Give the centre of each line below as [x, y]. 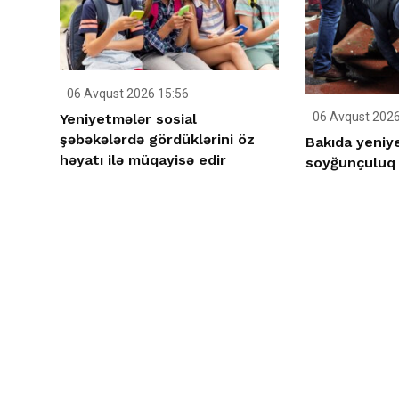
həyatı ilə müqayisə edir [143, 160]
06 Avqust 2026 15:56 [126, 94]
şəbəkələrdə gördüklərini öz [157, 140]
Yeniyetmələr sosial [128, 119]
